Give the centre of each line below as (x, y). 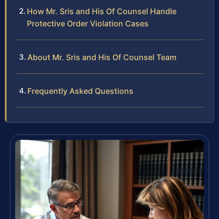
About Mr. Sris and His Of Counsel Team (102, 57)
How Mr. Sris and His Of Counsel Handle (102, 11)
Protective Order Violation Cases (88, 23)
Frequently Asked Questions (80, 91)
